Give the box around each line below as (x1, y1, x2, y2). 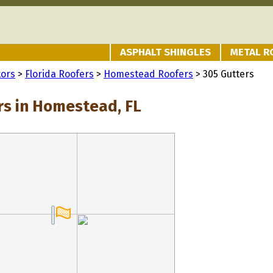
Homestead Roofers (104, 68, 193, 80)
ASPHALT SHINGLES (120, 46, 211, 58)
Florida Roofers (25, 68, 94, 80)
